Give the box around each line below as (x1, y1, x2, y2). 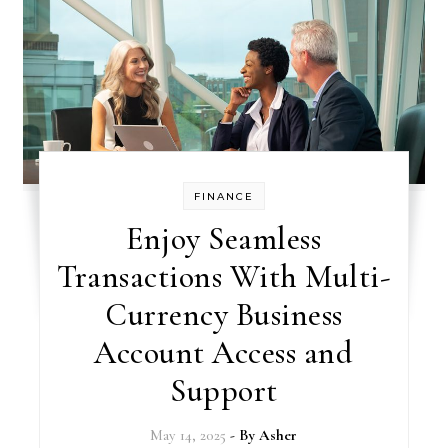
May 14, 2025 (150, 425, 227, 444)
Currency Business (105, 294, 343, 334)
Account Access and (94, 332, 354, 372)
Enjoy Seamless (126, 218, 322, 258)
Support (170, 370, 278, 410)
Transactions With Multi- (57, 256, 391, 296)
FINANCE (193, 189, 254, 203)
